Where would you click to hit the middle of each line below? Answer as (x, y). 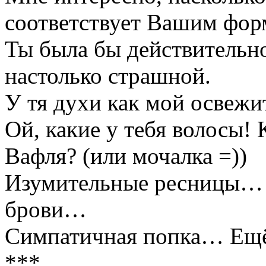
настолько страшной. (108, 76)
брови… (46, 210)
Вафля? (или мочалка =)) (126, 156)
